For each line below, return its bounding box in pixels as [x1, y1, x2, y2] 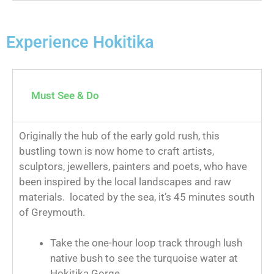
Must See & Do [31, 89, 99, 102]
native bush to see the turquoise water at [50, 252, 238, 265]
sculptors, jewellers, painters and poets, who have [19, 160, 247, 172]
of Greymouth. [19, 206, 85, 218]
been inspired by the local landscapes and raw [19, 175, 231, 188]
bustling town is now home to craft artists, [19, 144, 214, 157]
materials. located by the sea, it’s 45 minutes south [19, 190, 254, 203]
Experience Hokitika [6, 32, 154, 52]
